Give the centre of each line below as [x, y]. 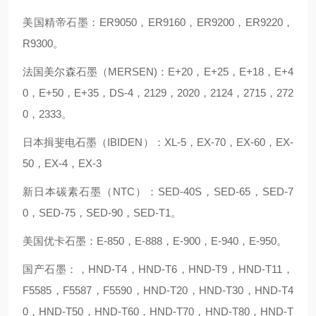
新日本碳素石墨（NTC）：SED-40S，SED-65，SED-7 [158, 192]
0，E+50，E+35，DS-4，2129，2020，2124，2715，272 [158, 93]
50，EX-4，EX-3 [62, 163]
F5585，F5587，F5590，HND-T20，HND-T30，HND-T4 [158, 290]
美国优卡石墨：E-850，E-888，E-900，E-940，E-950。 [155, 241]
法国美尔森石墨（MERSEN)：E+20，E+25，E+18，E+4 [158, 72]
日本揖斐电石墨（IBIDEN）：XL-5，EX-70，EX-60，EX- [158, 142]
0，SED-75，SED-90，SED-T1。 [102, 213]
